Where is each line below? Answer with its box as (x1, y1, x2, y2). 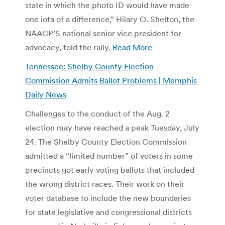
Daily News (25, 89, 66, 99)
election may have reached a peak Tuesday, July (25, 122, 199, 133)
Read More (113, 42, 152, 52)
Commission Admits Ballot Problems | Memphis (25, 75, 197, 85)
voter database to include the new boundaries (25, 192, 191, 203)
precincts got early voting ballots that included (25, 164, 194, 175)
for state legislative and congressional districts (25, 206, 192, 217)
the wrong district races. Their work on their (25, 178, 184, 189)
